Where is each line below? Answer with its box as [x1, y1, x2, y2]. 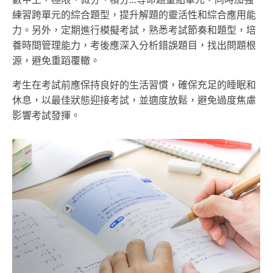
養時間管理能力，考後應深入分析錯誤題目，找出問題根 [12, 41, 256, 51]
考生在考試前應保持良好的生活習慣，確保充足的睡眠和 [12, 80, 256, 91]
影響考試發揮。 [12, 111, 80, 121]
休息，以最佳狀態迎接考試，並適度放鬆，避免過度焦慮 [12, 96, 256, 106]
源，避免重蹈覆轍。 [12, 56, 100, 66]
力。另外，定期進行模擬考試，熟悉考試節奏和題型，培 [12, 26, 256, 36]
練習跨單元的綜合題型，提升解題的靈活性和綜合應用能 [12, 10, 256, 21]
